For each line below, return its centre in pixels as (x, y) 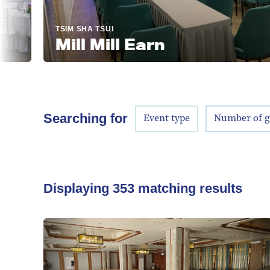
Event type (167, 118)
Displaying (78, 188)
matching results (188, 188)
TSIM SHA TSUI (48, 29)
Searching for (86, 119)
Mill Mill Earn (74, 44)
